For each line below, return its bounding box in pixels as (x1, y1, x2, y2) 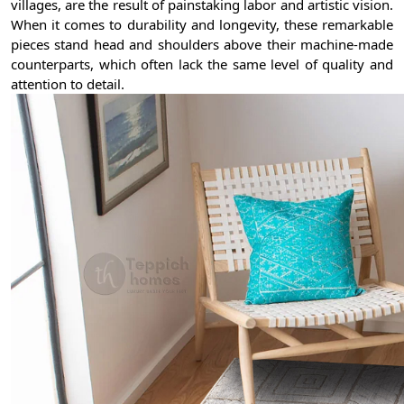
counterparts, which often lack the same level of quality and (11, 55, 393, 74)
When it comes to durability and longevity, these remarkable (11, 15, 393, 34)
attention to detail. (11, 75, 124, 94)
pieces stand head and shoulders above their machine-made (11, 35, 393, 54)
